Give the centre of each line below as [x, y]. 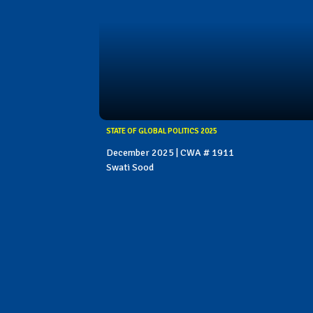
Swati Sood [130, 168]
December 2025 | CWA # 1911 [170, 153]
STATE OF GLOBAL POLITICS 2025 [162, 131]
